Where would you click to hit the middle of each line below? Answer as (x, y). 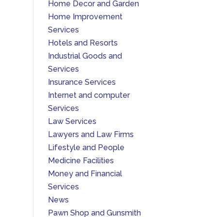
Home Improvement (85, 17)
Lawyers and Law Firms (91, 134)
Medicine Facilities (81, 161)
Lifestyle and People (86, 147)
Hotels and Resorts (83, 43)
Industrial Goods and (85, 56)
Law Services (72, 121)
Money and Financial (85, 174)
